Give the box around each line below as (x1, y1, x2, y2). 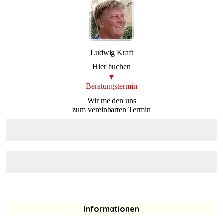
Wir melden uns (87, 96, 136, 105)
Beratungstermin (86, 82, 137, 91)
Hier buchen (92, 62, 131, 71)
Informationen (84, 203, 139, 214)
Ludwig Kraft (90, 48, 133, 57)
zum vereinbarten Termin (72, 105, 151, 113)
